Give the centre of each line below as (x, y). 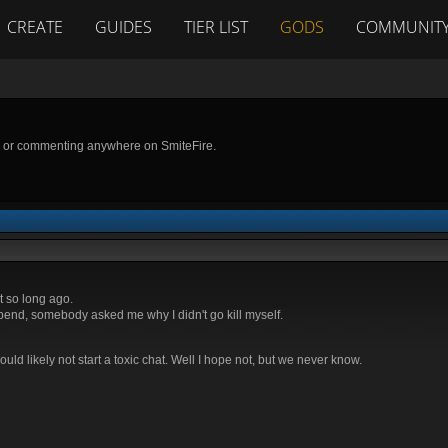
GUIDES (123, 27)
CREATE (35, 27)
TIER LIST (216, 27)
